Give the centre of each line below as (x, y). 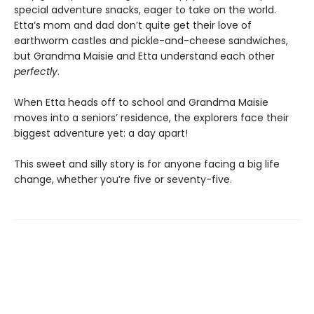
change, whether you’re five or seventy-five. (123, 179)
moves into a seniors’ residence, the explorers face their (151, 118)
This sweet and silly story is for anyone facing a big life (147, 164)
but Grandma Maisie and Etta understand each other (144, 56)
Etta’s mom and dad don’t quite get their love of (133, 25)
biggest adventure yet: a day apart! (101, 133)
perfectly (36, 71)
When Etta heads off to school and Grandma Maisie (141, 102)
